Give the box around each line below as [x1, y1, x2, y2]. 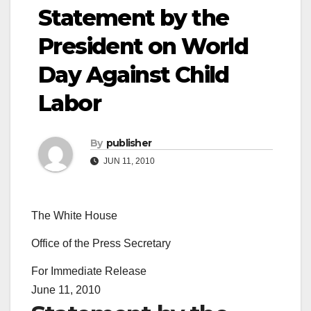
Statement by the [38, 4, 229, 32]
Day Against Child [38, 61, 229, 89]
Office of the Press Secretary [31, 237, 171, 250]
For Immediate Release [31, 264, 146, 277]
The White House [31, 210, 117, 222]
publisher [106, 137, 152, 150]
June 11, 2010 [31, 283, 101, 296]
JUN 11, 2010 [101, 156, 155, 167]
